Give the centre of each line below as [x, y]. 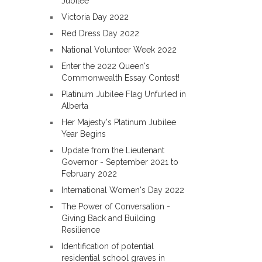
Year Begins [84, 134]
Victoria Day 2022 [95, 17]
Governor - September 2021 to [120, 162]
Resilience [81, 230]
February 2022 [89, 174]
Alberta [75, 106]
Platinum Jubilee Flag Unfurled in [124, 94]
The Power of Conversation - [116, 206]
